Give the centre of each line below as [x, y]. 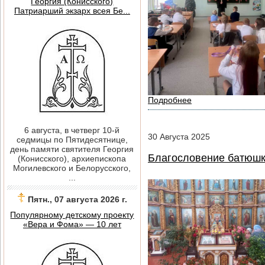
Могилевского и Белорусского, [72, 168]
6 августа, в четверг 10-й [72, 130]
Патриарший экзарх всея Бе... [72, 11]
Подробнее [170, 100]
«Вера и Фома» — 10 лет [72, 224]
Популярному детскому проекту [72, 215]
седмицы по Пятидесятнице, [72, 140]
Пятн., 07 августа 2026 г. [77, 199]
